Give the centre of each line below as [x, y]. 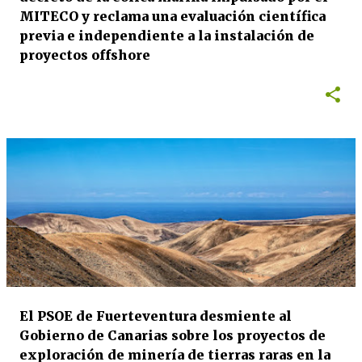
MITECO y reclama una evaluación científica [173, 16]
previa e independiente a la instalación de [167, 36]
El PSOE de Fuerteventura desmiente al [156, 316]
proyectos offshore [85, 55]
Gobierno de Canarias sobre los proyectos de [173, 335]
